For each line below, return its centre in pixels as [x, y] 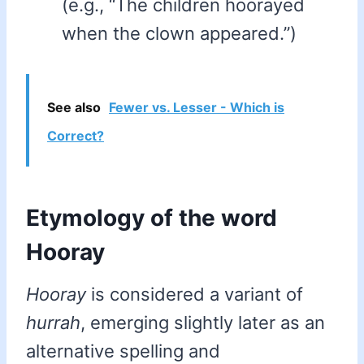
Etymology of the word [152, 218]
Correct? [76, 136]
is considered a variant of [195, 295]
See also [74, 108]
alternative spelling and [123, 351]
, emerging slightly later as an [203, 323]
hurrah [53, 323]
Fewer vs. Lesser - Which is [197, 108]
